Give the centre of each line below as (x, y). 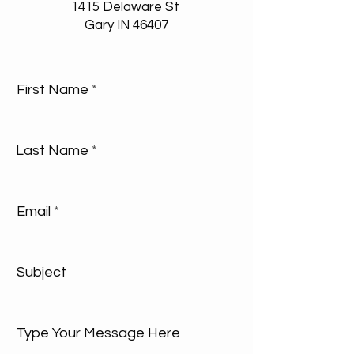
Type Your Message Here (98, 333)
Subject (41, 272)
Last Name (52, 151)
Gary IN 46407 (126, 25)
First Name (53, 90)
